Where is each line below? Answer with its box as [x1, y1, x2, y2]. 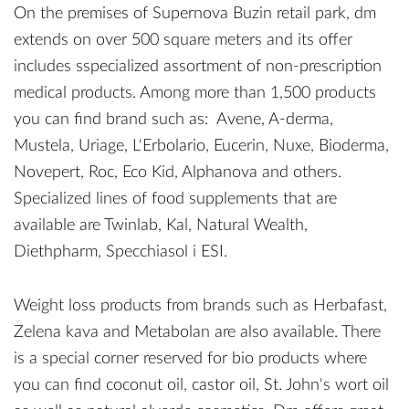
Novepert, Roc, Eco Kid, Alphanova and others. [14, 164, 341, 181]
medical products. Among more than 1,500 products [14, 85, 376, 101]
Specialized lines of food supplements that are [14, 191, 337, 207]
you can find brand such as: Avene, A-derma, [14, 111, 333, 128]
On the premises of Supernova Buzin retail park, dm [14, 5, 376, 22]
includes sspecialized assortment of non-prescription [14, 58, 382, 75]
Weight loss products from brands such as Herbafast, [14, 298, 387, 314]
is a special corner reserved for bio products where [14, 351, 367, 367]
